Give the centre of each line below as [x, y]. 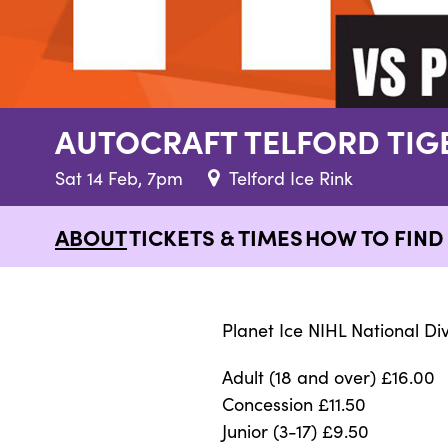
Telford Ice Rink [291, 177]
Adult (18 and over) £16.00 [328, 376]
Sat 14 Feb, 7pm [121, 177]
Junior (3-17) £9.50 [295, 430]
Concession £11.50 [294, 403]
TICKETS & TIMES [216, 236]
